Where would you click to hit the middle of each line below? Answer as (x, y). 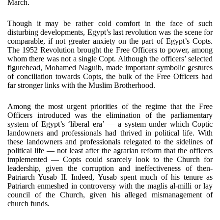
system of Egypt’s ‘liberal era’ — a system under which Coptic (110, 124)
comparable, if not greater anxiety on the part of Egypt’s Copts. (110, 41)
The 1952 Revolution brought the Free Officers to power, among (110, 50)
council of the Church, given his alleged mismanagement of (110, 195)
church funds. (28, 204)
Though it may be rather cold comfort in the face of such (110, 23)
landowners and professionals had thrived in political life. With (110, 133)
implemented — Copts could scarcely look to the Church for (110, 159)
